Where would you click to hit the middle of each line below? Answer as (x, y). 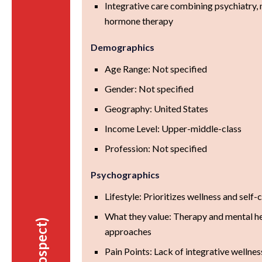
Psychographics (125, 174)
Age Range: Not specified (156, 68)
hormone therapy (139, 20)
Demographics (123, 47)
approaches (128, 231)
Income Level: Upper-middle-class (173, 128)
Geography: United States (157, 108)
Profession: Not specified (156, 148)
